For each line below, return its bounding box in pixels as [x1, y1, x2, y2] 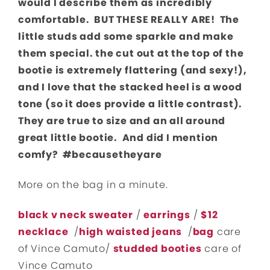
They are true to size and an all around [18, 114, 226, 128]
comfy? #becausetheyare [18, 148, 162, 162]
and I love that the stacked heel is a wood [18, 80, 242, 95]
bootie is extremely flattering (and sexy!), [18, 63, 247, 78]
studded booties [113, 242, 202, 256]
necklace [18, 225, 69, 239]
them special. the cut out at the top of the [18, 46, 244, 61]
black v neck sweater [18, 208, 133, 222]
